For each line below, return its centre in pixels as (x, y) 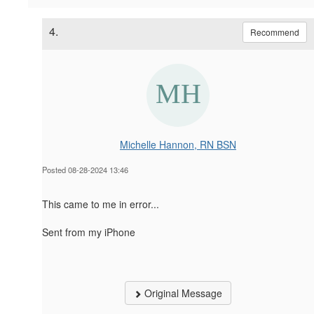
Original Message (182, 293)
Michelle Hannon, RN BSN (178, 145)
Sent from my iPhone (89, 232)
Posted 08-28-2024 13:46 (85, 170)
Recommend (275, 32)
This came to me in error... (101, 204)
